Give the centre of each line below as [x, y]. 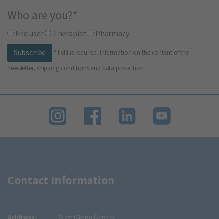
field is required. [78, 52]
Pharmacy [111, 34]
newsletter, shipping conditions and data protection [76, 68]
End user [29, 34]
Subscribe [30, 53]
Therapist [69, 34]
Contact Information [61, 180]
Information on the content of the [144, 52]
